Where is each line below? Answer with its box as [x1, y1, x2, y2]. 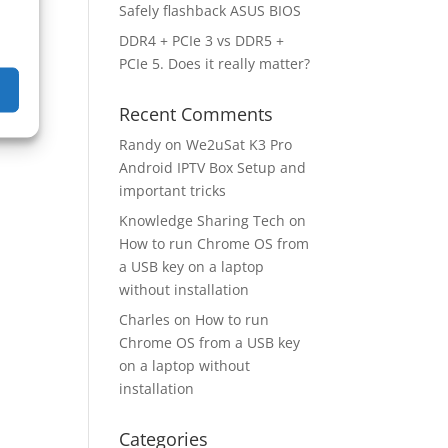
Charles [119, 310, 171, 330]
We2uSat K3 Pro [186, 135, 293, 155]
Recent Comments [119, 102, 274, 127]
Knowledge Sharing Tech [119, 211, 286, 231]
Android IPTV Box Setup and [119, 158, 307, 178]
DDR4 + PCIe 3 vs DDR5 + [119, 31, 285, 51]
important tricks [119, 181, 227, 201]
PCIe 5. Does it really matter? [119, 54, 311, 74]
